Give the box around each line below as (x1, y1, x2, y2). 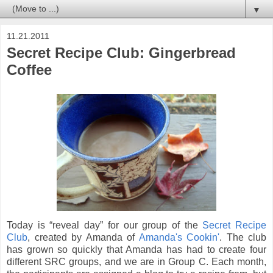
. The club (219, 232, 266, 243)
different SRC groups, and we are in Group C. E (7, 256, 218, 267)
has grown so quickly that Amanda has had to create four (7, 244, 266, 255)
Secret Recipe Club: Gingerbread (7, 44, 236, 62)
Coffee (7, 62, 52, 79)
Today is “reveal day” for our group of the (7, 219, 203, 230)
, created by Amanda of (27, 232, 139, 243)
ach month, (218, 256, 267, 267)
